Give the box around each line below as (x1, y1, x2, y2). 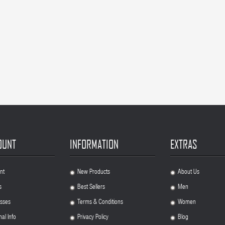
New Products (77, 169, 110, 176)
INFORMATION (70, 137, 119, 151)
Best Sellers (77, 184, 105, 191)
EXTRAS (170, 137, 197, 151)
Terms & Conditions (77, 199, 123, 206)
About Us (178, 169, 199, 176)
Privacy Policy (77, 214, 108, 221)
